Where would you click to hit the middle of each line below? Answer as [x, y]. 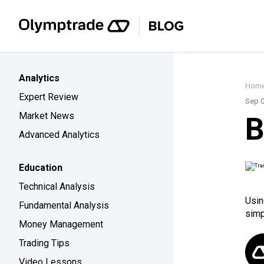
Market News [47, 116]
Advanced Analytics [59, 135]
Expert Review [49, 97]
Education [41, 168]
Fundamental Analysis [64, 205]
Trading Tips [44, 243]
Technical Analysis [57, 187]
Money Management [61, 224]
